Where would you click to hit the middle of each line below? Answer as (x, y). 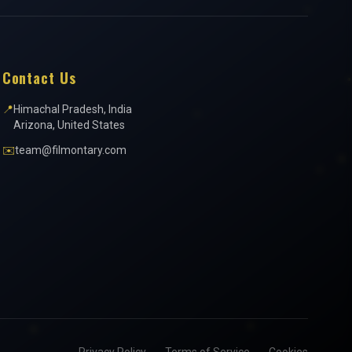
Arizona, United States (69, 125)
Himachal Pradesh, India (72, 109)
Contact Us (39, 78)
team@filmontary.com (70, 150)
